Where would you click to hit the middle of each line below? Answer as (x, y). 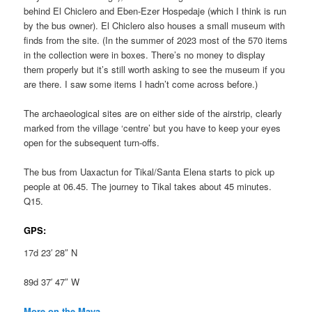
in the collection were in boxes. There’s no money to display (145, 54)
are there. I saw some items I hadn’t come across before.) (141, 84)
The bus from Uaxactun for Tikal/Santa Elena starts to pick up (149, 171)
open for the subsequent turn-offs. (92, 142)
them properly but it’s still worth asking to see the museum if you (155, 69)
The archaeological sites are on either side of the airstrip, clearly (153, 113)
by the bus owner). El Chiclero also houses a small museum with (155, 25)
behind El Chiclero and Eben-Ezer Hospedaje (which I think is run (155, 10)
